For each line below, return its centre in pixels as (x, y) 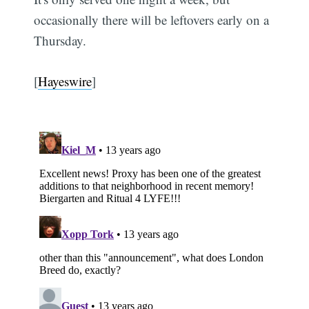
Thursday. (60, 41)
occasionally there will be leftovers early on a (152, 20)
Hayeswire (65, 81)
